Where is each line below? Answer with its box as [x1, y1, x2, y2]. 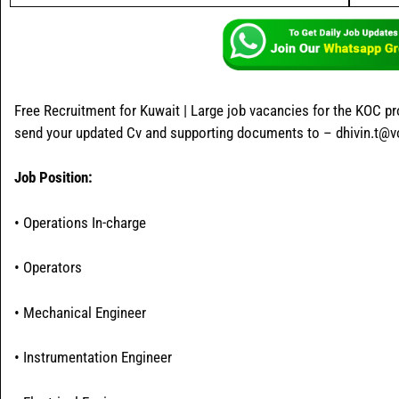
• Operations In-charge [14, 213, 146, 232]
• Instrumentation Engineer [14, 348, 172, 367]
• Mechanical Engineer [14, 303, 146, 322]
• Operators [14, 258, 82, 277]
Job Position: [14, 168, 93, 187]
